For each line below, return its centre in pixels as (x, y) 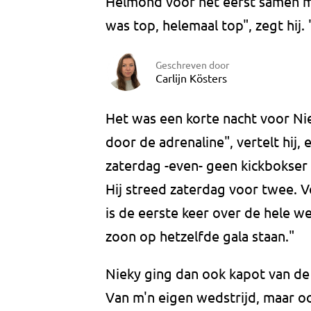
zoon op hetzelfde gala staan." (200, 236)
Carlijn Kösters (191, 77)
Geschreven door (192, 64)
